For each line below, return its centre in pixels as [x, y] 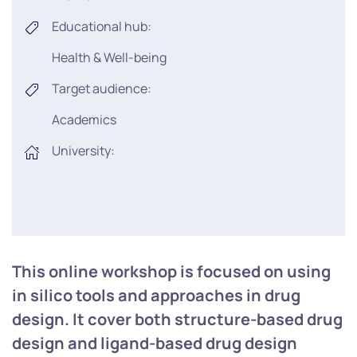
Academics [84, 120]
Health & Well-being [109, 58]
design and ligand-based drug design [155, 343]
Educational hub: [102, 27]
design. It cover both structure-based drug [177, 320]
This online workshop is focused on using [171, 272]
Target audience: [102, 89]
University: [83, 151]
